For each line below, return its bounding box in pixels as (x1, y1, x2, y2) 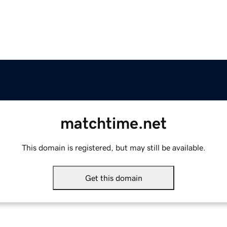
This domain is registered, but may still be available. (21, 143, 206, 152)
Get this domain (85, 174, 142, 182)
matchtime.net (60, 115, 167, 132)
